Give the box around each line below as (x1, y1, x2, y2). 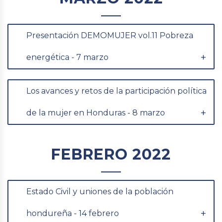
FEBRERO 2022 (51, 145, 171, 164)
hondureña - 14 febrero (26, 209, 119, 218)
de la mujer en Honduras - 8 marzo (26, 108, 165, 117)
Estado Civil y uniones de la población (26, 187, 173, 196)
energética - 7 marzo (26, 53, 109, 62)
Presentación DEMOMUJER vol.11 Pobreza (26, 31, 193, 40)
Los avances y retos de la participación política (26, 86, 207, 96)
